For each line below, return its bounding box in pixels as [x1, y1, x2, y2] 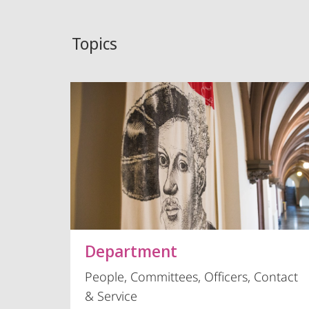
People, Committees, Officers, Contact [85, 268, 299, 286]
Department [85, 239, 178, 263]
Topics [72, 32, 118, 54]
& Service [85, 288, 138, 305]
